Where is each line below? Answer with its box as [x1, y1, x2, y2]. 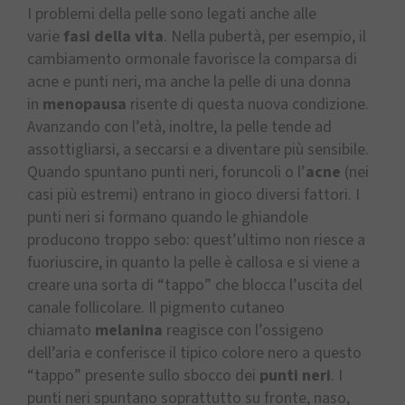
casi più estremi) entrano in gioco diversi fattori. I [27, 183, 360, 206]
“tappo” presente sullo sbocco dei [27, 363, 259, 387]
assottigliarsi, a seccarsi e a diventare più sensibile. [27, 137, 369, 161]
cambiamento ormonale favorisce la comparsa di [27, 47, 357, 71]
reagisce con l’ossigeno [163, 318, 324, 342]
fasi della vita [63, 24, 164, 48]
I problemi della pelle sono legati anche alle [27, 2, 316, 25]
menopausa [42, 92, 127, 116]
